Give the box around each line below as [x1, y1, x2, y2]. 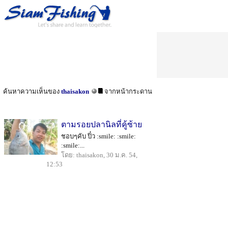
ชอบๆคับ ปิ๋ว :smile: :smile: [61, 132, 136, 140]
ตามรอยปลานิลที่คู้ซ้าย [61, 120, 142, 129]
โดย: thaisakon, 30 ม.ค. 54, [61, 151, 137, 159]
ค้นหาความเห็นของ [3, 88, 61, 95]
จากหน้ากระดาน [103, 88, 152, 95]
